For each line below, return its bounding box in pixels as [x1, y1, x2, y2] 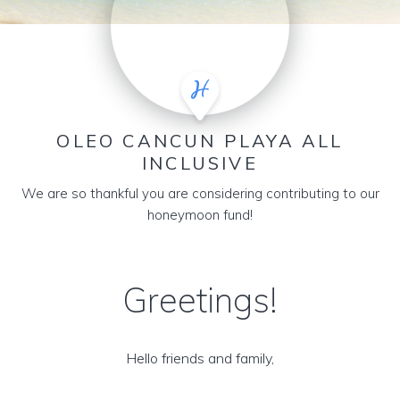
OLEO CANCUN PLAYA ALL [56, 129, 344, 152]
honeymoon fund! [147, 206, 253, 223]
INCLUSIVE [142, 152, 258, 174]
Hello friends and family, [126, 349, 274, 367]
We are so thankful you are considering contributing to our [21, 185, 379, 202]
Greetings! [122, 279, 278, 321]
